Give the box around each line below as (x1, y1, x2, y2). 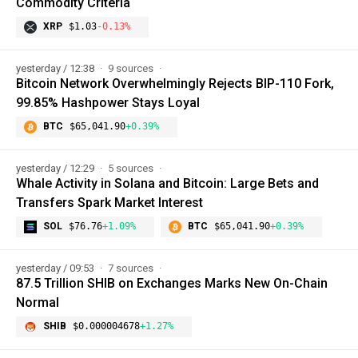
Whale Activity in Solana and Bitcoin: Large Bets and (16, 176, 319, 192)
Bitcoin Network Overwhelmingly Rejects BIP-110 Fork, (16, 76, 334, 92)
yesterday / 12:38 (16, 62, 97, 75)
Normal (16, 295, 59, 311)
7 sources (108, 262, 156, 275)
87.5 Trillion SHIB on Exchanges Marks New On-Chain (16, 276, 328, 292)
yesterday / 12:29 (16, 162, 97, 175)
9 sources (108, 62, 156, 75)
